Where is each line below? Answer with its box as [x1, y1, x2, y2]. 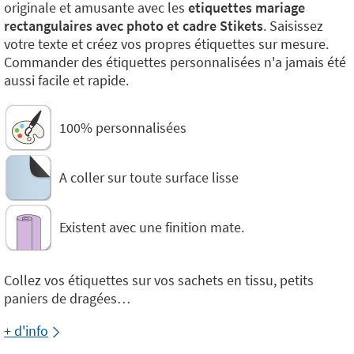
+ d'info [4, 322, 48, 340]
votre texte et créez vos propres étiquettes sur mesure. [4, 35, 329, 53]
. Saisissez [263, 17, 323, 35]
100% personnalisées [59, 118, 186, 137]
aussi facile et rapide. [4, 71, 129, 89]
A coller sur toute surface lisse [59, 168, 239, 186]
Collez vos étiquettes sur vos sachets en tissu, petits [4, 271, 314, 289]
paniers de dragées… [4, 289, 130, 307]
